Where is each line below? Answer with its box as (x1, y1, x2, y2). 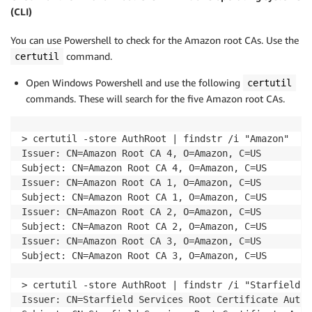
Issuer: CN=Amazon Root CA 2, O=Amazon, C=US (22, 205, 267, 217)
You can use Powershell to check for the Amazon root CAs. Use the (10, 33, 299, 46)
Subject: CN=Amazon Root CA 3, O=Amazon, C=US (22, 249, 267, 261)
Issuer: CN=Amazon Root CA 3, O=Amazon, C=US (22, 235, 267, 247)
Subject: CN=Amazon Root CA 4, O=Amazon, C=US (22, 162, 272, 173)
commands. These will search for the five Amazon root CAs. (26, 92, 285, 104)
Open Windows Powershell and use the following (26, 76, 243, 88)
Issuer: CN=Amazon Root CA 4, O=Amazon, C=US (22, 147, 267, 159)
